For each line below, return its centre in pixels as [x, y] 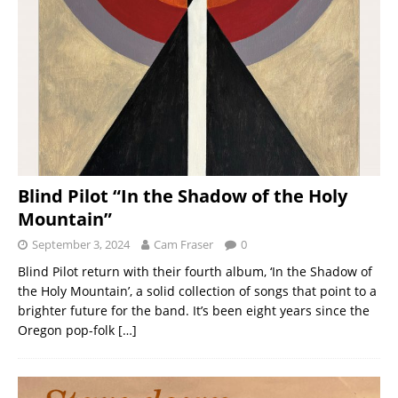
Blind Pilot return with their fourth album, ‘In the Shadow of [195, 271]
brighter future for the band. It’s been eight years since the [194, 310]
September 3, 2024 [81, 244]
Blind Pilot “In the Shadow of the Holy [183, 195]
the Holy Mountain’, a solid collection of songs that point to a [197, 291]
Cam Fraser [183, 244]
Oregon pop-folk [68, 330]
